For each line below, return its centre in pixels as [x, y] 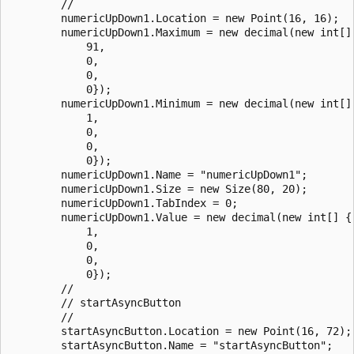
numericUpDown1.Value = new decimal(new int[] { [181, 217]
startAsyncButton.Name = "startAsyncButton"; [171, 345]
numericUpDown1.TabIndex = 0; [124, 203]
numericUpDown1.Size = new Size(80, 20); [159, 188]
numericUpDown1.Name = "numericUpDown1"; [159, 174]
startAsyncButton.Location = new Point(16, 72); [181, 331]
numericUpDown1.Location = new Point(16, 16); [175, 18]
